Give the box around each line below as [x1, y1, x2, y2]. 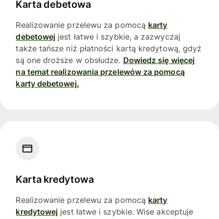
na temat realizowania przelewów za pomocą [16, 67, 185, 77]
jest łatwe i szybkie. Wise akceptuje [58, 206, 194, 217]
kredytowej [16, 206, 58, 217]
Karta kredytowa [16, 173, 94, 185]
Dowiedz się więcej [123, 55, 195, 66]
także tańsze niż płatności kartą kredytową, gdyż [16, 44, 202, 54]
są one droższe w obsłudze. [16, 55, 123, 66]
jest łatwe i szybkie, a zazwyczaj [55, 32, 180, 42]
